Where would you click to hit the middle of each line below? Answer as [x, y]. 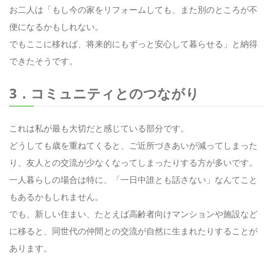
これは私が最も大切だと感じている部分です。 [99, 128]
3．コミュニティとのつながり [104, 93]
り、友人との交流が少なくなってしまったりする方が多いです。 [133, 162]
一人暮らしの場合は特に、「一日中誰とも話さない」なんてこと [133, 179]
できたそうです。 [43, 61]
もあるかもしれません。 [56, 196]
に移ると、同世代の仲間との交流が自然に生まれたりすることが [133, 231]
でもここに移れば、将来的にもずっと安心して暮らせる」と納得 [133, 43]
